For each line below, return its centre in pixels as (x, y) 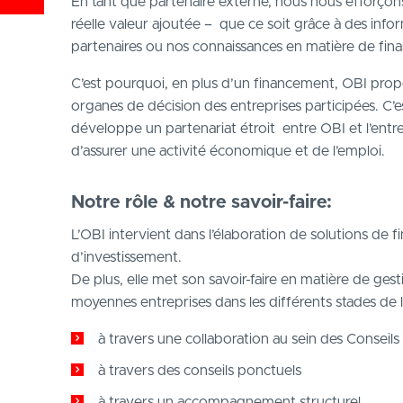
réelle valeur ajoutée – (141, 24)
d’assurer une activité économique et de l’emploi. (228, 151)
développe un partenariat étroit (173, 129)
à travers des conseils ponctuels (199, 371)
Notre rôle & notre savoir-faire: (201, 202)
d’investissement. (126, 257)
